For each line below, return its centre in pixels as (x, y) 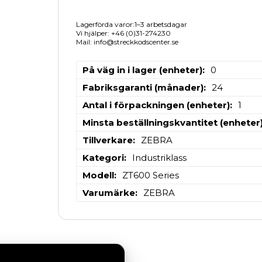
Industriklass (159, 157)
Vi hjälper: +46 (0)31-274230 (123, 33)
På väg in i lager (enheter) (142, 70)
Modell (98, 175)
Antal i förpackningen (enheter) (156, 105)
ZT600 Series (150, 175)
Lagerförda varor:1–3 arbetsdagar (131, 24)
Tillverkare (107, 140)
